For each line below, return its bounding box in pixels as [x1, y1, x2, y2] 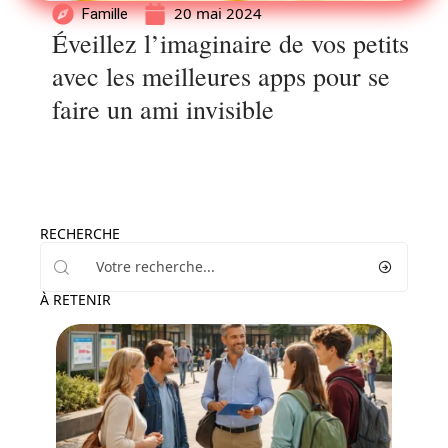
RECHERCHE [40, 224, 120, 243]
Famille [82, 4, 128, 23]
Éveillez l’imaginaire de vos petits [52, 26, 409, 60]
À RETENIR [40, 290, 111, 309]
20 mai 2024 [174, 3, 262, 23]
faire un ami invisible [52, 92, 274, 126]
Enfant [80, 420, 120, 438]
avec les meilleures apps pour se [52, 59, 390, 93]
